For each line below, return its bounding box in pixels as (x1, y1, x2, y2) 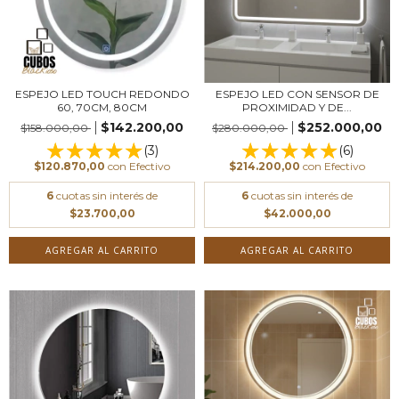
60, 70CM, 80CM (57, 100, 147, 114)
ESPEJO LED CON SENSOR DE (215, 86, 379, 101)
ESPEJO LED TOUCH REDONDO (14, 86, 190, 101)
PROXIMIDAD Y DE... (242, 100, 352, 114)
